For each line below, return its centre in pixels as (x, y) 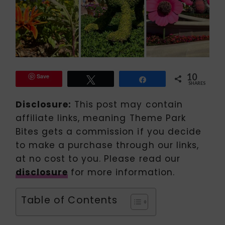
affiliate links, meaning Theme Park (101, 118)
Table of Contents (70, 200)
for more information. (121, 173)
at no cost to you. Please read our (98, 159)
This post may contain (127, 105)
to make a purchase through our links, (107, 145)
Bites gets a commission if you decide (108, 132)
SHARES (197, 83)
